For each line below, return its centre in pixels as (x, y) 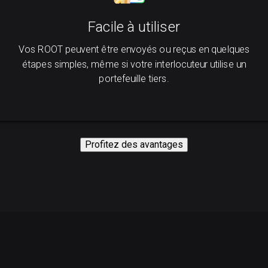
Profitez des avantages (134, 144)
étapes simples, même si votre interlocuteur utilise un (134, 64)
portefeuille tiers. (134, 78)
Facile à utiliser (134, 27)
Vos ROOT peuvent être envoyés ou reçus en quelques (134, 50)
